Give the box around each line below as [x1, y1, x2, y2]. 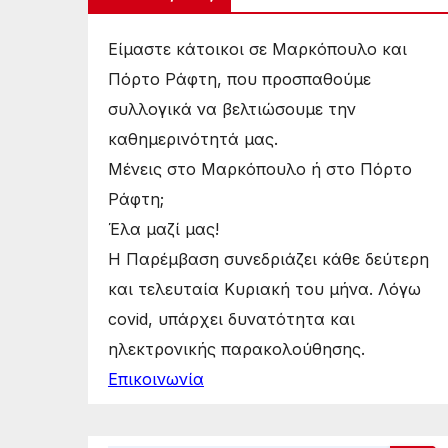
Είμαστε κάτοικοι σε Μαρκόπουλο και [108, 39, 407, 59]
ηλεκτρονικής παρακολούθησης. [108, 339, 365, 359]
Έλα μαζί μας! [108, 219, 219, 239]
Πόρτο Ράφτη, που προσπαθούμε [108, 69, 371, 89]
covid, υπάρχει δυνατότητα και [108, 309, 355, 329]
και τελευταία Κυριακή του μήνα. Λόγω [108, 279, 421, 299]
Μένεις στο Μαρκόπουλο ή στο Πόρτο [108, 159, 412, 179]
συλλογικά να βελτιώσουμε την [108, 99, 356, 119]
